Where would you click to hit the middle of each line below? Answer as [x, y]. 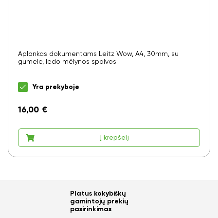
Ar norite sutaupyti [111, 204]
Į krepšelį [114, 137]
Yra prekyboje [56, 87]
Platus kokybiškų [98, 193]
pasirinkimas [91, 209]
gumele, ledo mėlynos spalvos [67, 62]
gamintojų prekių [99, 201]
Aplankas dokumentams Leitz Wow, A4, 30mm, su [98, 54]
